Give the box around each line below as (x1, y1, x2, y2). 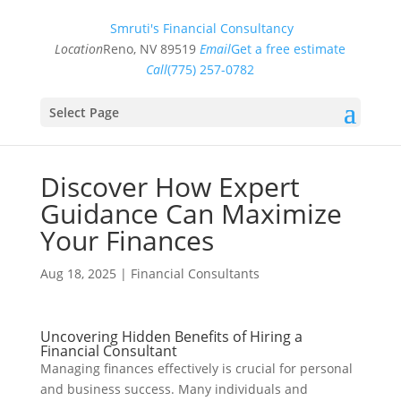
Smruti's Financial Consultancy (110, 20, 294, 37)
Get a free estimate (231, 40, 346, 57)
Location (55, 40, 104, 57)
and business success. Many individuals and (39, 380, 308, 397)
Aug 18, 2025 (39, 265, 116, 282)
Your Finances (39, 222, 214, 259)
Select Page (48, 104, 119, 121)
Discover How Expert (39, 168, 300, 205)
